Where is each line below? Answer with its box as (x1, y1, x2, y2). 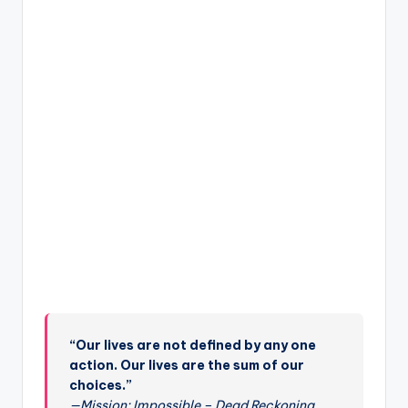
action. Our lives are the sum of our (69, 357, 305, 374)
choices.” (69, 377, 133, 394)
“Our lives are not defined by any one (69, 337, 317, 354)
